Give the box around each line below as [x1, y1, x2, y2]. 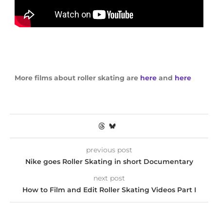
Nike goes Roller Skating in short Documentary [25, 157, 193, 166]
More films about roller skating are [15, 73, 140, 83]
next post [93, 174, 125, 183]
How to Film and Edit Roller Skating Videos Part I [22, 185, 196, 195]
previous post [86, 145, 132, 155]
